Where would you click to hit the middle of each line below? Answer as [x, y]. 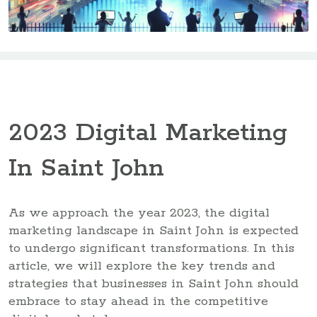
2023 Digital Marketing [148, 133]
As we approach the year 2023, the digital [139, 213]
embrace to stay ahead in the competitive [138, 301]
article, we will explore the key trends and [142, 266]
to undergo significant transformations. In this [151, 248]
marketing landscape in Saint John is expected [154, 230]
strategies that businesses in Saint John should [154, 283]
